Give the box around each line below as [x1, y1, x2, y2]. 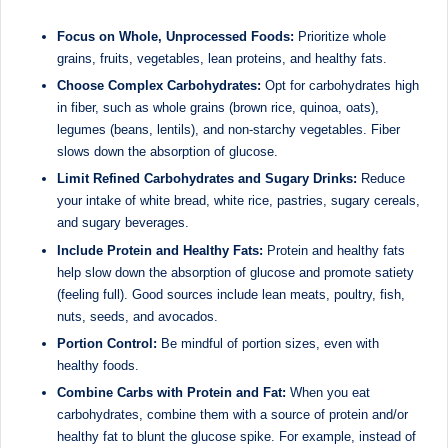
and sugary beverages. [57, 215, 189, 231]
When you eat [286, 384, 370, 400]
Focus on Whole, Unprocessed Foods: [57, 29, 294, 45]
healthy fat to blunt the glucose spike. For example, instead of [57, 428, 416, 444]
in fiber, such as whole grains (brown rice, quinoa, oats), [57, 100, 379, 116]
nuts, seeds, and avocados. [57, 308, 218, 324]
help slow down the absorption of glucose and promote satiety [57, 264, 414, 280]
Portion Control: [57, 335, 157, 351]
